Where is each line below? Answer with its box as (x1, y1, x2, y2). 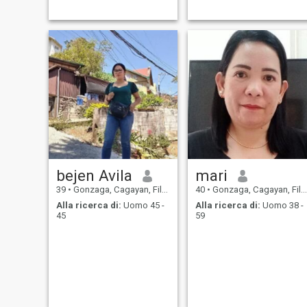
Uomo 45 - (121, 199, 164, 210)
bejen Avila (56, 167, 132, 185)
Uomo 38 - (260, 199, 304, 210)
